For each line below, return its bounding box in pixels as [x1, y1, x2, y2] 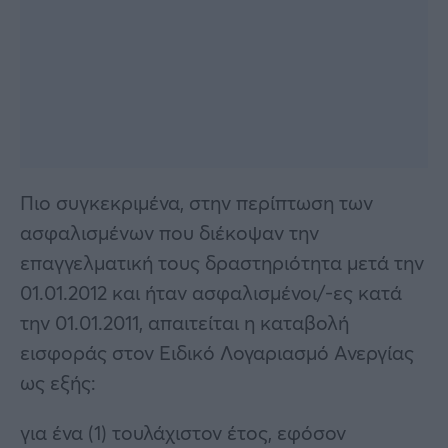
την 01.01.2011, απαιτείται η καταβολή [20, 308, 349, 336]
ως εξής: [20, 368, 96, 396]
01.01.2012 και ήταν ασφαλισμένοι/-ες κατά [20, 278, 402, 306]
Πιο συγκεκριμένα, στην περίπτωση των [20, 188, 373, 216]
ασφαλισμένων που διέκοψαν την [20, 218, 319, 246]
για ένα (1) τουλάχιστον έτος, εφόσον [20, 418, 346, 446]
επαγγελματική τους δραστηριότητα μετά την [20, 248, 424, 276]
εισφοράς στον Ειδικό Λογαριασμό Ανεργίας [20, 338, 414, 366]
